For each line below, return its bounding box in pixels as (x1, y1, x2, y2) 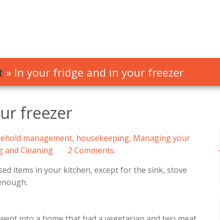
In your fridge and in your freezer (14, 65, 184, 80)
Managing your (133, 133, 190, 143)
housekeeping (76, 133, 129, 143)
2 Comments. (68, 145, 115, 156)
